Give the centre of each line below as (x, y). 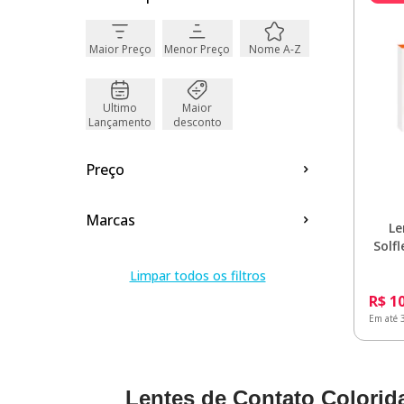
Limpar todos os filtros (197, 275)
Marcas (110, 220)
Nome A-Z (275, 49)
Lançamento (120, 122)
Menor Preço (197, 49)
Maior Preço (120, 49)
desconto (197, 122)
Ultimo (120, 108)
